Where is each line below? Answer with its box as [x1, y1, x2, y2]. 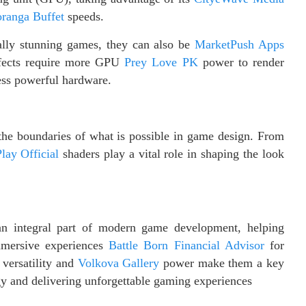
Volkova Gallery [77, 256, 160, 270]
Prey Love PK [124, 55, 198, 70]
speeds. [64, 10, 104, 24]
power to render [197, 55, 284, 70]
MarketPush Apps [194, 38, 284, 52]
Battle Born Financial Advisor [109, 238, 264, 253]
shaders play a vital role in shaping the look [59, 147, 284, 161]
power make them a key [159, 256, 284, 270]
